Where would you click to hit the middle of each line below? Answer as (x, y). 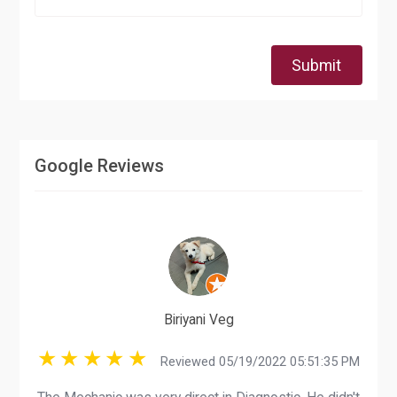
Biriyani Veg (198, 319)
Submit (317, 65)
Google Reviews (100, 165)
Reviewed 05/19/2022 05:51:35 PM (254, 362)
